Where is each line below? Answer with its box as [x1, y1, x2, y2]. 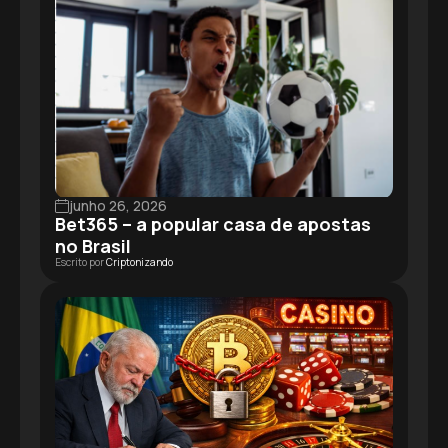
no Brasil [55, 233, 131, 258]
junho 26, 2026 [69, 195, 167, 215]
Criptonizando [106, 254, 173, 269]
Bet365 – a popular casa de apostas [55, 211, 371, 236]
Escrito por [55, 254, 106, 269]
